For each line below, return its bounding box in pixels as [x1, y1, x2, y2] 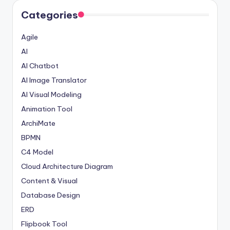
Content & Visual [21, 176, 78, 185]
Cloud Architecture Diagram [21, 161, 113, 171]
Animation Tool [21, 104, 72, 113]
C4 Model [21, 147, 53, 157]
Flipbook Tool [21, 219, 67, 228]
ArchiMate [21, 118, 55, 128]
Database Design [21, 190, 80, 200]
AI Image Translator [21, 75, 87, 85]
